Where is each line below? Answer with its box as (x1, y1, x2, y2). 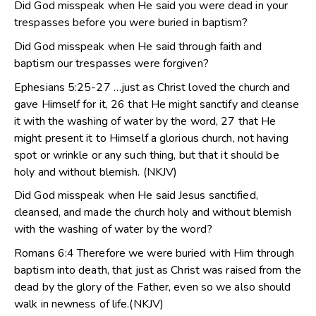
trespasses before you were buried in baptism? (14, 15, 248, 31)
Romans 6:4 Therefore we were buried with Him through (14, 245, 295, 261)
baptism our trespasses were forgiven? (14, 55, 209, 71)
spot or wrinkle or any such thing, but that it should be (14, 147, 279, 163)
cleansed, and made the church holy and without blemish (14, 205, 292, 221)
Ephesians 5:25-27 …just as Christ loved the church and (14, 79, 291, 95)
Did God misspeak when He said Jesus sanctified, (14, 188, 258, 204)
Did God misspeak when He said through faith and (14, 38, 262, 54)
